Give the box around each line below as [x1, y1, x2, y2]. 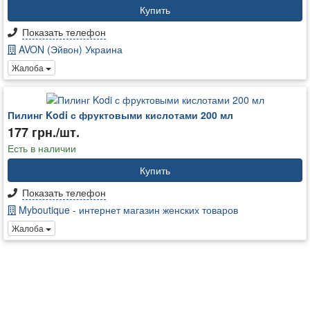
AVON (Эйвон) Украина [16, 42, 122, 56]
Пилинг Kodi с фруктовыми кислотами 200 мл [8, 107, 233, 122]
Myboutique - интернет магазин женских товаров [16, 202, 238, 217]
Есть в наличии [8, 140, 76, 155]
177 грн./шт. [8, 122, 80, 141]
